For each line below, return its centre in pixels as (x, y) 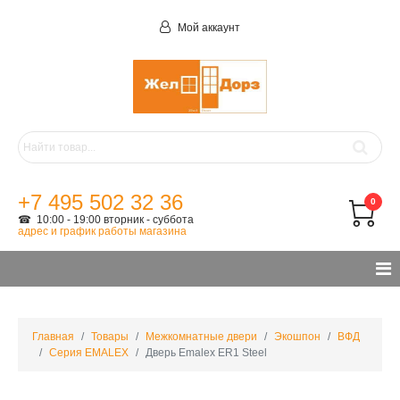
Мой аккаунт (208, 28)
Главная (53, 337)
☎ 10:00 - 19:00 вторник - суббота (106, 220)
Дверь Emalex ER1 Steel (206, 353)
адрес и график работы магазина (102, 231)
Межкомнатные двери (201, 337)
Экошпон (297, 337)
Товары (110, 337)
